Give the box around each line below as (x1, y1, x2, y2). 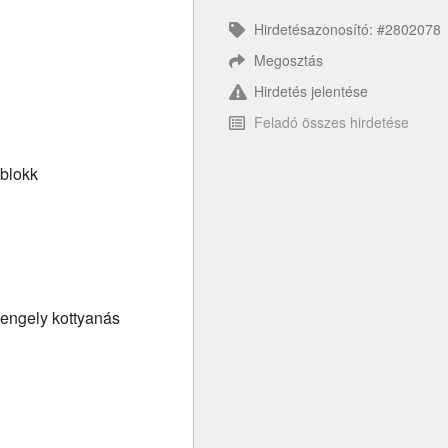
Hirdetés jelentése (254, 81, 368, 101)
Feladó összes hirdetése (254, 112, 409, 132)
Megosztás (254, 50, 323, 70)
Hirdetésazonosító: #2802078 (254, 19, 441, 39)
